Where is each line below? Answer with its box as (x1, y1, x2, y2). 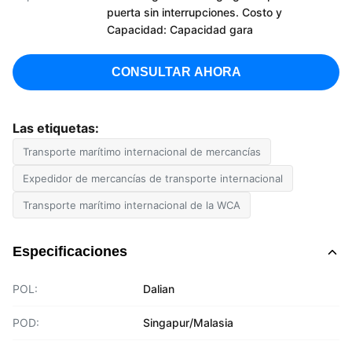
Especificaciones (13, 244, 127, 259)
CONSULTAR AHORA (111, 65, 241, 79)
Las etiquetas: (13, 120, 99, 136)
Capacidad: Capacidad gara (107, 23, 253, 36)
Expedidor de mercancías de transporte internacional (23, 172, 283, 185)
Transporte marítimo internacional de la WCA (23, 199, 240, 211)
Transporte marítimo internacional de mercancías (23, 145, 261, 158)
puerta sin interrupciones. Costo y (107, 5, 282, 19)
